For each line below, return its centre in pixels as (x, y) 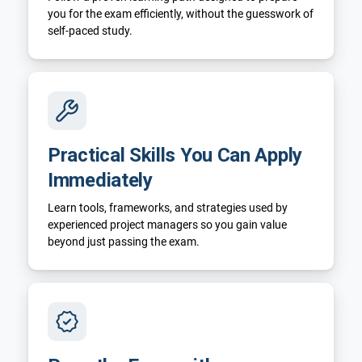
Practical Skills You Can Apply (175, 155)
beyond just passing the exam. (124, 241)
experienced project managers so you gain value (167, 224)
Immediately (100, 180)
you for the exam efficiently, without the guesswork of (181, 13)
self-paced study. (90, 30)
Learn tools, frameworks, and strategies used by (168, 207)
